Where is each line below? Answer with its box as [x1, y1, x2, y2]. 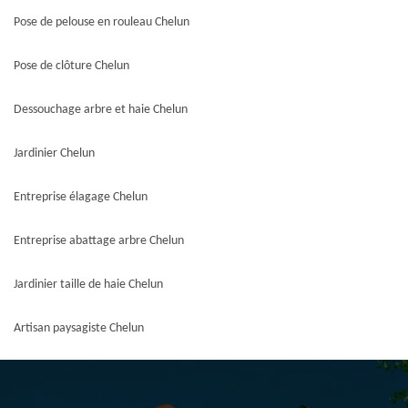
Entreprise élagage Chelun [14, 189, 148, 204]
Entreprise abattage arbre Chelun [14, 233, 184, 248]
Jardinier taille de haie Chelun [14, 277, 163, 291]
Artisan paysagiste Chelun [14, 321, 144, 335]
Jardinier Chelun [14, 146, 95, 160]
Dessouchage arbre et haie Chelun [14, 102, 188, 117]
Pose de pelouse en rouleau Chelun [14, 15, 189, 29]
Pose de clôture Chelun [14, 58, 129, 73]
